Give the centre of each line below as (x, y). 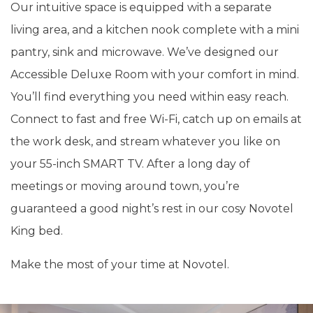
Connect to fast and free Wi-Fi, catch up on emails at (156, 119)
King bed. (37, 231)
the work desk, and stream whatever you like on (145, 141)
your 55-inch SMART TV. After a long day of (130, 163)
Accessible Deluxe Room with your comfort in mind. (155, 74)
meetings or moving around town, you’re (125, 186)
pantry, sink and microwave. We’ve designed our (145, 52)
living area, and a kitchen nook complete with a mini (155, 29)
